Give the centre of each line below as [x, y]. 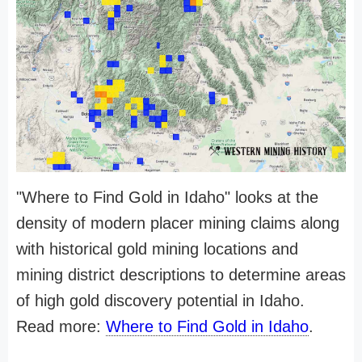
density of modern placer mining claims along [178, 223]
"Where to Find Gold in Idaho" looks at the [167, 198]
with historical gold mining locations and [157, 249]
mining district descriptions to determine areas [181, 275]
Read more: [61, 327]
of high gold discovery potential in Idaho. [160, 301]
